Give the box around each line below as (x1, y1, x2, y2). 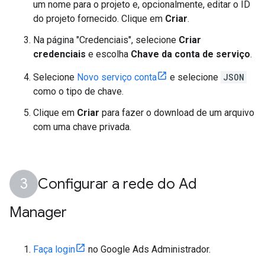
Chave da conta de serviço (131, 49, 250, 60)
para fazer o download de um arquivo (99, 107, 254, 118)
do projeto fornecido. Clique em (33, 13, 165, 24)
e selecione (167, 72, 221, 83)
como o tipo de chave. (33, 86, 124, 97)
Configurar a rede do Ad (38, 175, 197, 193)
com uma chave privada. (33, 121, 131, 132)
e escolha (86, 49, 131, 60)
